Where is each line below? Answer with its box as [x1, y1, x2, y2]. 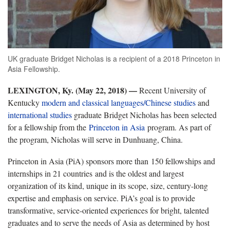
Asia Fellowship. [8, 63, 60, 74]
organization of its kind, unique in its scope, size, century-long [8, 180, 208, 191]
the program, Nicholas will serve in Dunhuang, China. [8, 133, 183, 145]
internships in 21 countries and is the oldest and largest [8, 167, 184, 179]
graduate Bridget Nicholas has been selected [72, 109, 217, 120]
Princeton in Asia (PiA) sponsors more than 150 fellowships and [8, 155, 215, 166]
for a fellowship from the [8, 121, 89, 132]
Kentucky [8, 97, 42, 108]
